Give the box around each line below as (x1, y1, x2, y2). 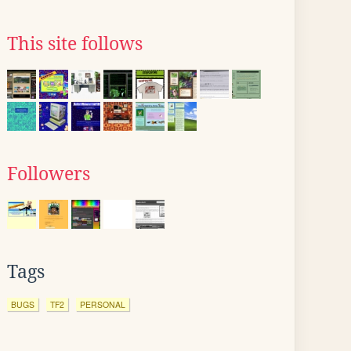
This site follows (7, 34, 143, 54)
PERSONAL (80, 299, 125, 310)
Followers (7, 164, 90, 184)
